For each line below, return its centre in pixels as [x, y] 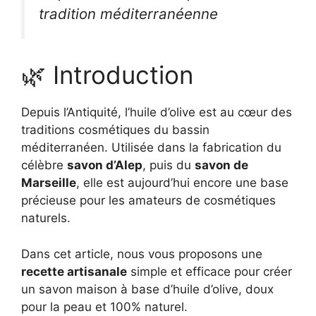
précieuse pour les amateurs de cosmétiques [148, 201]
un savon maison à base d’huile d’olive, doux [147, 289]
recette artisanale [74, 271]
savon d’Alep [105, 165]
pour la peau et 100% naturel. [104, 306]
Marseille [49, 183]
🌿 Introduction [107, 75]
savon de [221, 165]
